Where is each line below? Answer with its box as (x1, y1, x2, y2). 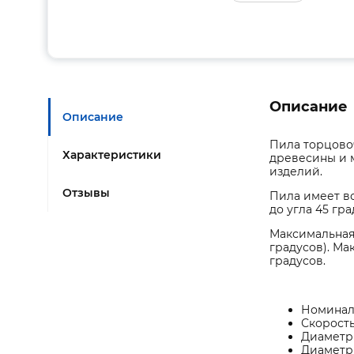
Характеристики (62, 148, 161, 162)
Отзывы (62, 186, 110, 200)
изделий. (269, 164, 322, 179)
